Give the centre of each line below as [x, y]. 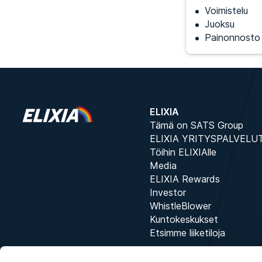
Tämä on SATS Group [196, 125]
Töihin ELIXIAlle [183, 152]
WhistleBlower [180, 206]
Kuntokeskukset [184, 219]
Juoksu [220, 24]
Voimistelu [226, 11]
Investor [168, 192]
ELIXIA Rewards [185, 179]
